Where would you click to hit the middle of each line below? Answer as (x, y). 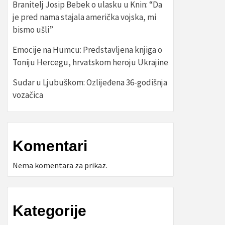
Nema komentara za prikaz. (60, 165)
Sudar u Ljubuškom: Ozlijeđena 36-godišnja (90, 82)
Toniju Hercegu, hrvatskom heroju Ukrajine (90, 62)
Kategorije (49, 211)
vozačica (28, 95)
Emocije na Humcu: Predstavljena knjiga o (87, 50)
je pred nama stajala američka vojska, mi (84, 17)
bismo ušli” (33, 30)
